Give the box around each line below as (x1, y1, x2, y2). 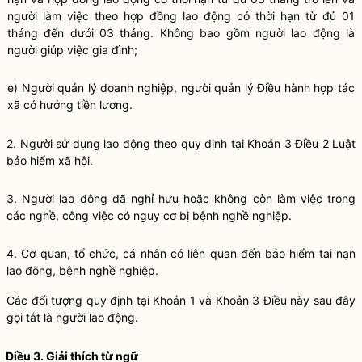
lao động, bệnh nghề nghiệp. (6, 263, 158, 277)
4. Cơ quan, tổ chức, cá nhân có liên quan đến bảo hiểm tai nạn (6, 246, 356, 260)
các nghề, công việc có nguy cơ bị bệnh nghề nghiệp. (6, 208, 292, 222)
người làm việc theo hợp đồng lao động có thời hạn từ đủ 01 (7, 9, 355, 23)
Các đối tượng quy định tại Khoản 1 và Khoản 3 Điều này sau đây (6, 293, 356, 307)
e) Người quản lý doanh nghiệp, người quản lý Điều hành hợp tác (7, 81, 355, 95)
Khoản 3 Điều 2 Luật (247, 137, 356, 150)
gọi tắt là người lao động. (6, 310, 138, 324)
